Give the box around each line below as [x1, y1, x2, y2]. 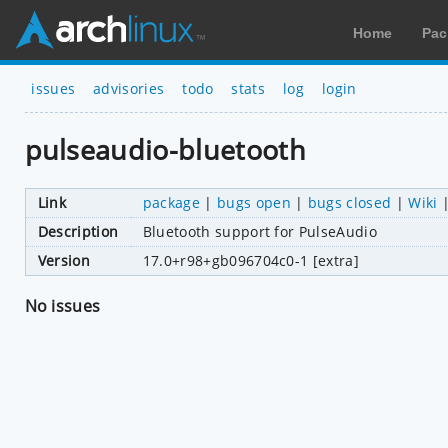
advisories [93, 78, 165, 98]
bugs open [216, 192, 291, 212]
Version [37, 250, 90, 270]
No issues [24, 294, 101, 317]
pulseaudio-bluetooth [24, 131, 306, 169]
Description [37, 221, 119, 241]
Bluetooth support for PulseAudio [142, 221, 377, 241]
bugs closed [307, 192, 392, 212]
